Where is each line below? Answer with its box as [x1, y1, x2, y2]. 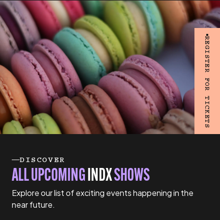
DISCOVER [20, 155, 65, 164]
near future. [12, 199, 55, 210]
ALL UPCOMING [12, 167, 87, 185]
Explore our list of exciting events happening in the [12, 188, 193, 198]
